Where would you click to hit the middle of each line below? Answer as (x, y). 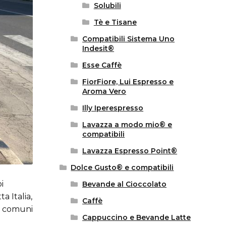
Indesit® (98, 49)
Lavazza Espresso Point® (130, 151)
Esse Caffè (102, 65)
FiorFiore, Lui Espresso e (128, 82)
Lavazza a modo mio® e (127, 125)
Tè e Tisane (115, 22)
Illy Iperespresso (113, 108)
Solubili (107, 6)
